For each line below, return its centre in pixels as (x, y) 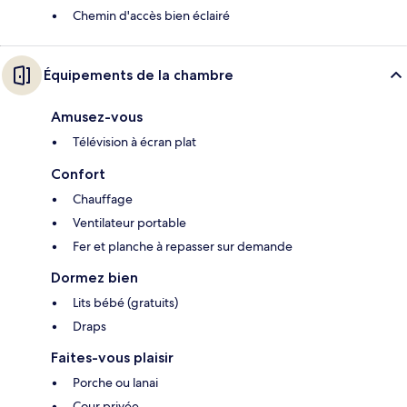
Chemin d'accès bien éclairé (151, 16)
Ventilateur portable (129, 223)
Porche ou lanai (115, 383)
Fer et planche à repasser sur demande (183, 247)
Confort (78, 174)
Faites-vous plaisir (112, 358)
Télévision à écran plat (134, 142)
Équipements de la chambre (139, 75)
